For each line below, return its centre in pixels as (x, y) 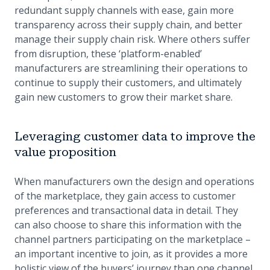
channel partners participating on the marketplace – (133, 240)
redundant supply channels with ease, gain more (124, 11)
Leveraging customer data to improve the (135, 137)
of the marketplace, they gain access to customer (125, 196)
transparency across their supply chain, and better (128, 25)
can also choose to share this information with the (128, 225)
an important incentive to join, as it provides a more (131, 254)
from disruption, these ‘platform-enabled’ (108, 54)
